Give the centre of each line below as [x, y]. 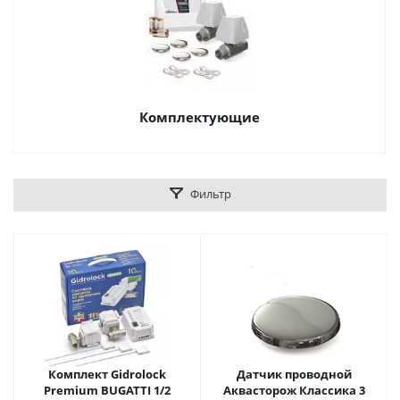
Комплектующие [199, 117]
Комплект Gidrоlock [107, 374]
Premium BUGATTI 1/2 [107, 390]
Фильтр [210, 194]
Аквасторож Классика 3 [294, 390]
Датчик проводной [294, 374]
